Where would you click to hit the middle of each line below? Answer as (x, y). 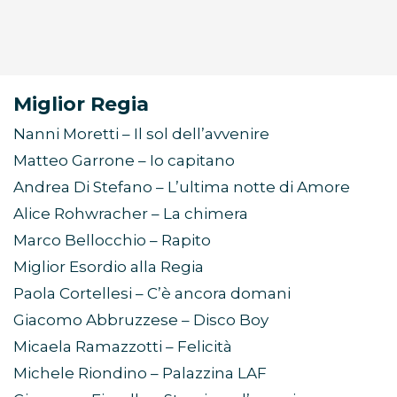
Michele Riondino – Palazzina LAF (140, 374)
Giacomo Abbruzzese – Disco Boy (141, 320)
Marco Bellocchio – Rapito (112, 241)
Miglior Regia (81, 105)
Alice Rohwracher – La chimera (131, 214)
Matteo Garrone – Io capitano (124, 161)
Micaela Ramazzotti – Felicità (123, 347)
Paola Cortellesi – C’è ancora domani (152, 294)
